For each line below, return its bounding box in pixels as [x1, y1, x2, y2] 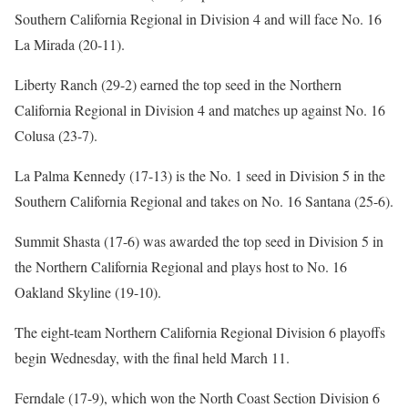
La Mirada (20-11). [15, 35, 125, 55]
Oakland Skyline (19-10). [15, 282, 161, 302]
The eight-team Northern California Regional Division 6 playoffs [15, 322, 385, 342]
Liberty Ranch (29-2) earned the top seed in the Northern [15, 75, 342, 95]
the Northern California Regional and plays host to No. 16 [15, 257, 347, 277]
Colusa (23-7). [15, 126, 97, 146]
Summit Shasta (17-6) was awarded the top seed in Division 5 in [15, 231, 383, 251]
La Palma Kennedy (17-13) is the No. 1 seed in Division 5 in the [15, 166, 385, 186]
